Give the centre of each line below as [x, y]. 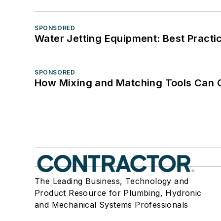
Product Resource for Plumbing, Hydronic [118, 193]
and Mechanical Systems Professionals [111, 205]
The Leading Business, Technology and [112, 181]
